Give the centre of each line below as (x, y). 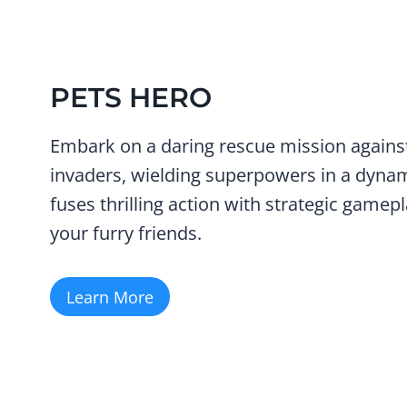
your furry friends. (126, 233)
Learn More (110, 297)
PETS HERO (131, 98)
